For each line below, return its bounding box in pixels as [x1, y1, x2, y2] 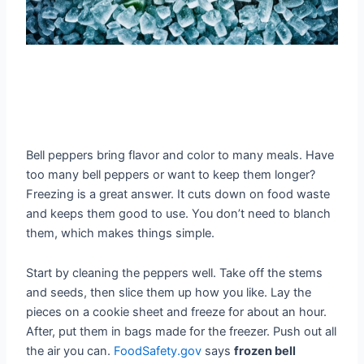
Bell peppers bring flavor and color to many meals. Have [26, 147, 335, 162]
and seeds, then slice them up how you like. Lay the [26, 285, 312, 301]
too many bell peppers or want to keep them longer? [26, 167, 316, 182]
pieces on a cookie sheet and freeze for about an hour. [26, 305, 327, 320]
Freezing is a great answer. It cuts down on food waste [26, 186, 331, 201]
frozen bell [234, 344, 297, 359]
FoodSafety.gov [114, 344, 202, 359]
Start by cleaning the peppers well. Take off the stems [26, 266, 323, 281]
